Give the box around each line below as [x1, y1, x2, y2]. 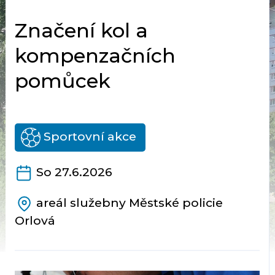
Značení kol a [14, 18, 148, 43]
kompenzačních [14, 44, 176, 68]
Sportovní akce [40, 129, 136, 144]
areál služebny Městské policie [36, 195, 223, 211]
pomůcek [14, 69, 110, 93]
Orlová [14, 213, 55, 228]
